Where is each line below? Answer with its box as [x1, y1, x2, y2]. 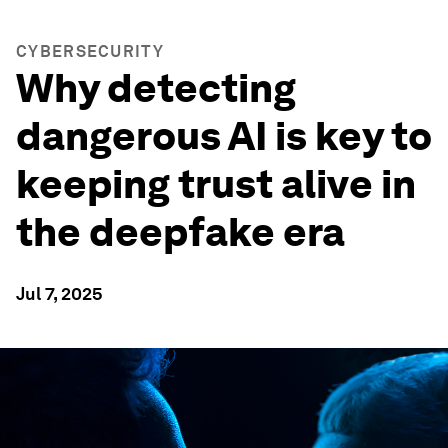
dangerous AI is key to [16, 112, 432, 160]
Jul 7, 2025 [16, 283, 103, 304]
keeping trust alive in [16, 160, 416, 208]
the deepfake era [16, 208, 345, 256]
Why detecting [16, 64, 296, 112]
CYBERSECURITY [16, 42, 164, 61]
